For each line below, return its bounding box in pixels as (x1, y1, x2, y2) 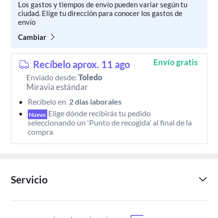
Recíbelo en (27, 97, 68, 107)
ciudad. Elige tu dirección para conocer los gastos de (18, 9, 183, 18)
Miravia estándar (26, 82, 89, 92)
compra (27, 127, 53, 137)
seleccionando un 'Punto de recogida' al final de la (27, 118, 193, 127)
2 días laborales (67, 97, 123, 107)
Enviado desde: (26, 73, 79, 82)
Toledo (78, 73, 103, 82)
